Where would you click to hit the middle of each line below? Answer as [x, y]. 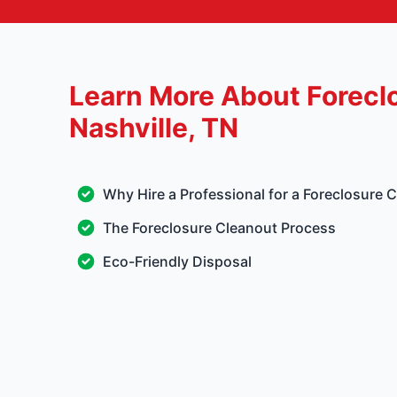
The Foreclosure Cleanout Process [219, 228]
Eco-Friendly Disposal [177, 261]
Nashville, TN [153, 128]
